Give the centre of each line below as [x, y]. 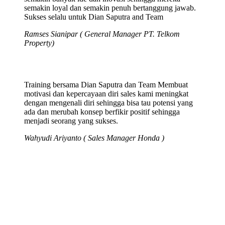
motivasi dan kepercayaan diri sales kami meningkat [106, 94]
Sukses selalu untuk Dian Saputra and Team [94, 17]
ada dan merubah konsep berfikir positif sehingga [102, 112]
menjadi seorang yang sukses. [71, 121]
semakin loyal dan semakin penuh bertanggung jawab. [110, 8]
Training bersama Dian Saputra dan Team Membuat [106, 85]
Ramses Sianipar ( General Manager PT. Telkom [102, 34]
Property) [39, 43]
